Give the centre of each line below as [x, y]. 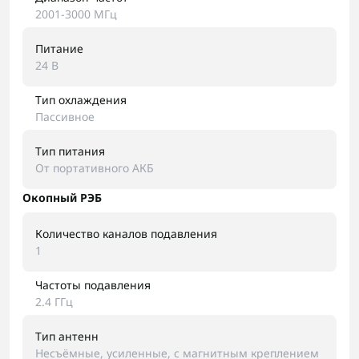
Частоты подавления [93, 285]
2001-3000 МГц [76, 14]
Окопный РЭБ [62, 198]
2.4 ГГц [54, 302]
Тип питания [70, 151]
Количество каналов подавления [126, 234]
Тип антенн [67, 336]
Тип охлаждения [81, 100]
